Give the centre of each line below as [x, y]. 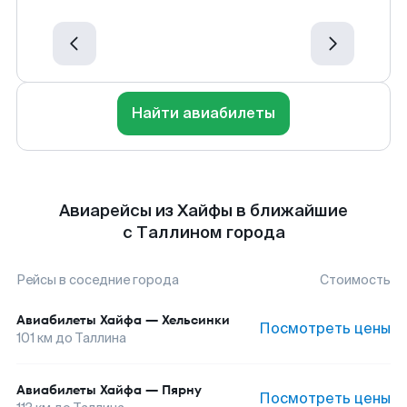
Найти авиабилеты [203, 113]
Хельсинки [196, 320]
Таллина [101, 338]
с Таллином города [203, 233]
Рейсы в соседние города [98, 280]
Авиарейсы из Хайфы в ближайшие [203, 211]
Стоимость [355, 280]
